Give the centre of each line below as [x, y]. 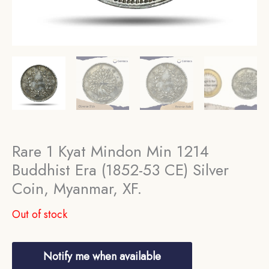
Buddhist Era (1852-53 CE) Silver [120, 170]
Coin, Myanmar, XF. [77, 188]
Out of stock [40, 214]
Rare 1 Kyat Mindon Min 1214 [110, 151]
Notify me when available [102, 256]
